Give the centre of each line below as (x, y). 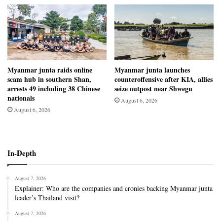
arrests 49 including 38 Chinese (54, 89)
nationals (21, 98)
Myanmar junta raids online (50, 70)
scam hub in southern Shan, (49, 79)
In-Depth (22, 153)
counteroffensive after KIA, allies (164, 79)
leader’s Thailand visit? (47, 198)
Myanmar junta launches (152, 70)
